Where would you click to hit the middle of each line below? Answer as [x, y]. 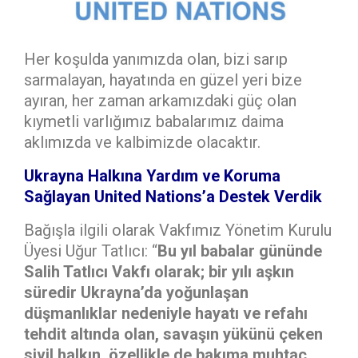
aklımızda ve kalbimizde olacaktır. [142, 143]
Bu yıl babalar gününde [240, 251]
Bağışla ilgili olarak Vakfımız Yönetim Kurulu [178, 231]
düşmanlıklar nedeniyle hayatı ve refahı [166, 314]
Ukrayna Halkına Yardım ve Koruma [152, 176]
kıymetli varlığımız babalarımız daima [154, 122]
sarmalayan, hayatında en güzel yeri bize [163, 80]
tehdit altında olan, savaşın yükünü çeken [173, 334]
